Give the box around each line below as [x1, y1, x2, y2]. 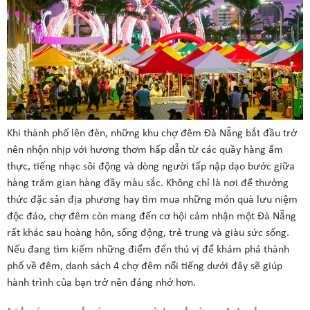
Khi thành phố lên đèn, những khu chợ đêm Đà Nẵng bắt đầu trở [7, 128, 297, 140]
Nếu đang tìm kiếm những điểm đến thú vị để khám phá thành [7, 244, 289, 256]
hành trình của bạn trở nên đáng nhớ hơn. [7, 277, 196, 289]
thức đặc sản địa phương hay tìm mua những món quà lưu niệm [7, 194, 298, 206]
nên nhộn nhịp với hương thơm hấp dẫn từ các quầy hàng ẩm [7, 145, 283, 156]
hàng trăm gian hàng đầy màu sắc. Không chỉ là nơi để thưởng [7, 178, 289, 190]
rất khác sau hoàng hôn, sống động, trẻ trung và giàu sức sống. [7, 228, 289, 239]
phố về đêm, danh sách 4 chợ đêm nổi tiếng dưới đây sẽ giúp [7, 261, 282, 273]
